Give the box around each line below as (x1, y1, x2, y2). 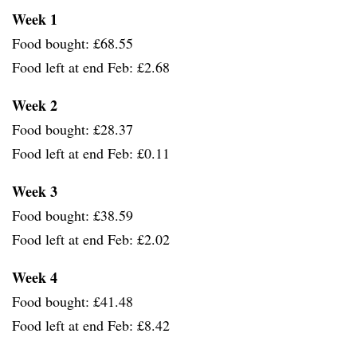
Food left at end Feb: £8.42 (12, 315, 170, 335)
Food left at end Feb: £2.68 (12, 57, 170, 76)
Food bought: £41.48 (12, 291, 133, 311)
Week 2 (12, 94, 62, 116)
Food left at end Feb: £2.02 (12, 229, 170, 249)
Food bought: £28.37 (12, 119, 133, 139)
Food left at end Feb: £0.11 (12, 143, 170, 163)
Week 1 (12, 8, 62, 29)
